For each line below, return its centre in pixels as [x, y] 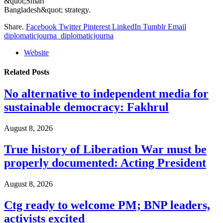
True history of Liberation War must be [105, 150]
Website [36, 52]
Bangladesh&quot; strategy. [47, 9]
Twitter [70, 26]
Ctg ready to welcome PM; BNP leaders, [107, 205]
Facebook [41, 26]
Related [18, 72]
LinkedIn [126, 26]
